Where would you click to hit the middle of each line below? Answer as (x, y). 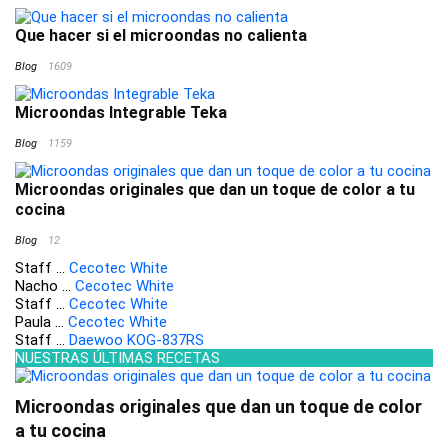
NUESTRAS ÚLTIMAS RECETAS (117, 358)
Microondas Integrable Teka (121, 113)
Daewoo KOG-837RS (136, 340)
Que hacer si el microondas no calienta (161, 36)
